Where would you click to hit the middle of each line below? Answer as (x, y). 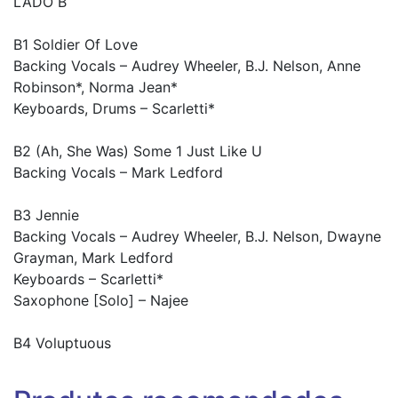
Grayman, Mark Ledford (93, 257)
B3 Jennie (46, 215)
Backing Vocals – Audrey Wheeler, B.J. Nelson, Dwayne (197, 236)
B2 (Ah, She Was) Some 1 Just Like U (138, 151)
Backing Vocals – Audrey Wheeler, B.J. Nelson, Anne (187, 65)
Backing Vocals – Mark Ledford (118, 172)
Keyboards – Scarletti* (88, 279)
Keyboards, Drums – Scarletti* (114, 108)
